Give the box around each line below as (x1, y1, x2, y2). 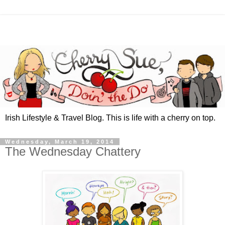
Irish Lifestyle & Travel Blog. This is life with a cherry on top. (5, 114, 215, 123)
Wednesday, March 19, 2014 (5, 139, 115, 145)
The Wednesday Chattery (5, 145, 141, 159)
